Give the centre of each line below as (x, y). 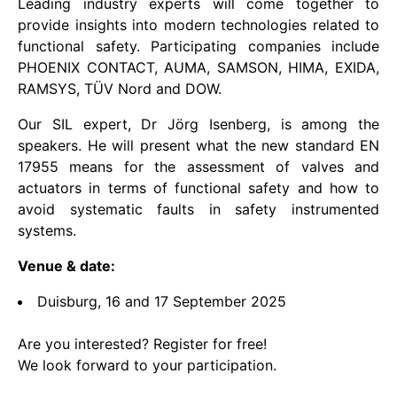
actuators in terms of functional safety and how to (198, 188)
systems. (47, 230)
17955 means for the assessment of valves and (198, 167)
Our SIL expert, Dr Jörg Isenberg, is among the (198, 124)
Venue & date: (66, 266)
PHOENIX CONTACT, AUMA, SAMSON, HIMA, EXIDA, (198, 67)
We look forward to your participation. (147, 365)
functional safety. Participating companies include (198, 46)
